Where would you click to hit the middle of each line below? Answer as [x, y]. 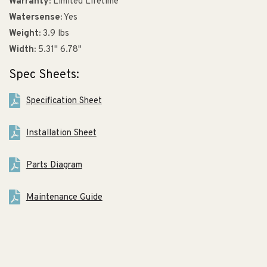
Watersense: [35, 17]
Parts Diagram [54, 165]
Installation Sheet [61, 133]
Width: [22, 49]
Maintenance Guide [64, 197]
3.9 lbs [55, 33]
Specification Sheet [64, 101]
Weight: [25, 33]
